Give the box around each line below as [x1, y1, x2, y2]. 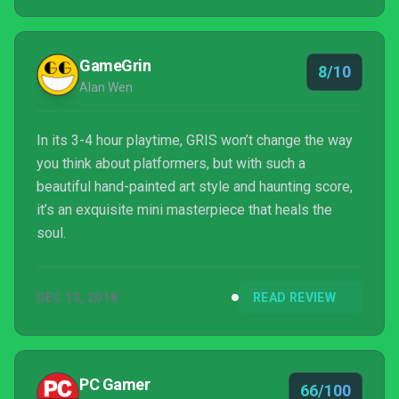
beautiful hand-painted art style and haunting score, [37, 178, 353, 195]
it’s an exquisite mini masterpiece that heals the [37, 201, 332, 218]
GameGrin [79, 56, 151, 75]
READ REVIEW [253, 290, 336, 305]
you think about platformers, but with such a [37, 155, 305, 172]
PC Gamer [79, 375, 151, 394]
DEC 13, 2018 [37, 290, 118, 305]
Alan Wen [79, 80, 133, 94]
